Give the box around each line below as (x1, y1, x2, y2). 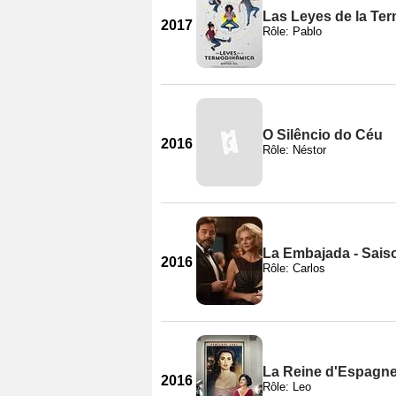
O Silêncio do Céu (263, 126, 383, 142)
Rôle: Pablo (263, 24, 322, 38)
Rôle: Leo (263, 379, 311, 393)
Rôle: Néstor (263, 142, 326, 156)
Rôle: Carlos (263, 261, 325, 275)
